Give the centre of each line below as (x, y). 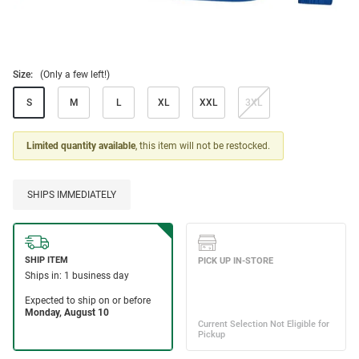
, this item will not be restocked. (203, 146)
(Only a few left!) (75, 75)
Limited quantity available (81, 146)
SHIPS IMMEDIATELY (72, 195)
